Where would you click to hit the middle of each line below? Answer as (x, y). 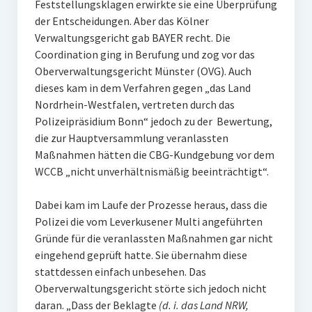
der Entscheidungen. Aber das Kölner (122, 21)
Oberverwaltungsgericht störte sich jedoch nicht (150, 288)
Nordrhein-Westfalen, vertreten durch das (134, 104)
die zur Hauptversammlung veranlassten (131, 138)
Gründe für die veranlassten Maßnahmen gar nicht (154, 238)
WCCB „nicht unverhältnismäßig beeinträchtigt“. (153, 171)
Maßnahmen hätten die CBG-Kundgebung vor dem (154, 155)
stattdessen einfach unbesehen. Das (120, 272)
